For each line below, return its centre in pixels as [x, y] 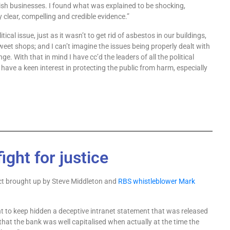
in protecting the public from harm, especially [137, 68]
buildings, [191, 35]
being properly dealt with [171, 46]
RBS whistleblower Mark [157, 181]
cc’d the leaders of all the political [142, 57]
